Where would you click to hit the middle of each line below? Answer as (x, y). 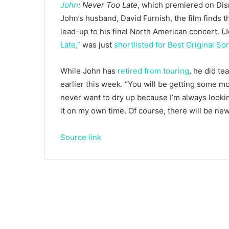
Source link (81, 137)
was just (97, 44)
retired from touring (153, 71)
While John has (89, 71)
